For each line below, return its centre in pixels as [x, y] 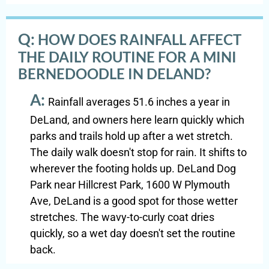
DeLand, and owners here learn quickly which [137, 120]
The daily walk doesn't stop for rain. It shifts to [138, 153]
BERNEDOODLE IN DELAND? [114, 74]
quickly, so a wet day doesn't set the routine [133, 234]
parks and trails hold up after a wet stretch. [131, 136]
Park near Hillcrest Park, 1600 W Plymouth [130, 185]
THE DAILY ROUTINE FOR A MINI [127, 57]
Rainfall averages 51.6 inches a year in [139, 102]
